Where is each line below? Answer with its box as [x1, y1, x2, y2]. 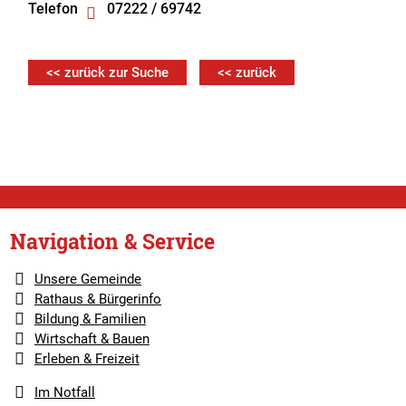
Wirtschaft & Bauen [34, 331, 150, 347]
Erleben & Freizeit [34, 351, 140, 367]
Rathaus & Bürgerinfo [34, 291, 161, 307]
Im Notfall [34, 384, 95, 401]
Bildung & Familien [34, 311, 146, 327]
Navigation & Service [10, 227, 216, 255]
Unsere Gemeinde [34, 271, 141, 287]
